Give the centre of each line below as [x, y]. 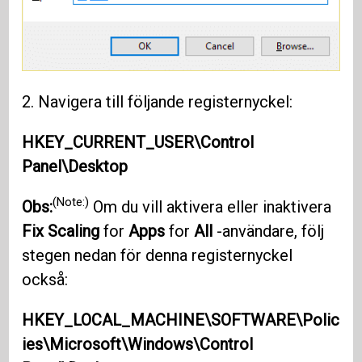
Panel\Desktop [75, 166]
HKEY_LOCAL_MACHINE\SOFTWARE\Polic [181, 320]
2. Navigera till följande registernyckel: [158, 101]
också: [45, 279]
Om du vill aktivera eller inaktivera [210, 206]
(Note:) [71, 202]
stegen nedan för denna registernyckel [158, 255]
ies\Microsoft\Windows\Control [138, 344]
